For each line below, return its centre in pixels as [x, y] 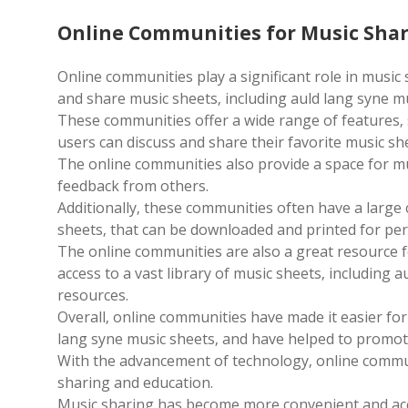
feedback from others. [133, 186]
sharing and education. [135, 382]
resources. [93, 295]
